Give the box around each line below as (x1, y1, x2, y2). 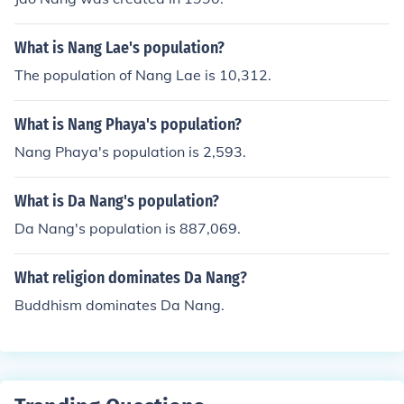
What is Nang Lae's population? (14, 38, 225, 58)
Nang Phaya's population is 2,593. (14, 142, 246, 161)
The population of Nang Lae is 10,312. (14, 66, 271, 84)
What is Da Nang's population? (14, 191, 219, 211)
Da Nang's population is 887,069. (14, 219, 241, 237)
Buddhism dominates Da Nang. (14, 296, 225, 314)
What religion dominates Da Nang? (14, 268, 247, 288)
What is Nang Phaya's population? (14, 115, 242, 134)
